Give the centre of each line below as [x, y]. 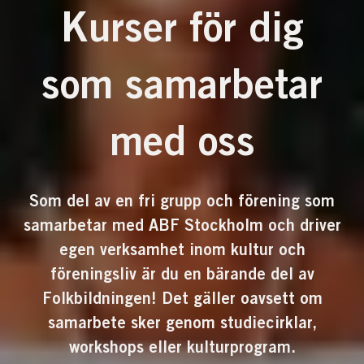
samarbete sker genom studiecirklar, [182, 322]
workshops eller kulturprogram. [182, 346]
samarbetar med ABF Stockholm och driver [182, 224]
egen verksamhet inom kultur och [182, 249]
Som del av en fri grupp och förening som [182, 200]
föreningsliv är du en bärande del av [182, 273]
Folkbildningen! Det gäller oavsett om [182, 297]
